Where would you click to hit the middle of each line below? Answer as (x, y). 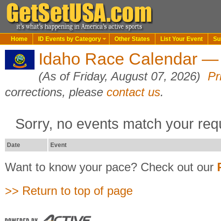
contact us (133, 92)
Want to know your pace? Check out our (111, 167)
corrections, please (56, 92)
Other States (132, 39)
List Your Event (182, 39)
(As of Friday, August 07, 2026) (121, 76)
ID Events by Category (70, 39)
